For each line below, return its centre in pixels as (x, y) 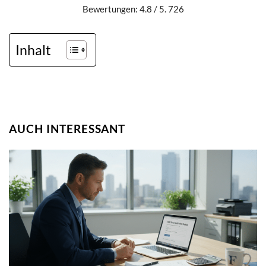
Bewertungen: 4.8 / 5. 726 (133, 9)
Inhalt (33, 50)
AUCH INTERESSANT (67, 128)
